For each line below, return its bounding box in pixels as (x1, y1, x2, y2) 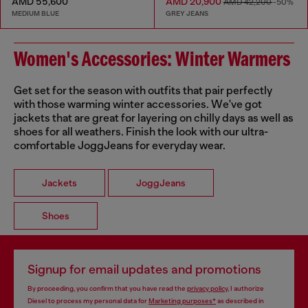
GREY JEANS (165, 9, 208, 19)
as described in (216, 297, 264, 305)
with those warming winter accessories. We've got (14, 98, 262, 111)
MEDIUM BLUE (12, 9, 59, 19)
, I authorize (228, 285, 264, 293)
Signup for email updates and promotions (27, 263, 261, 277)
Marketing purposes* (148, 297, 216, 305)
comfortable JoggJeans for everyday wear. (14, 140, 225, 153)
